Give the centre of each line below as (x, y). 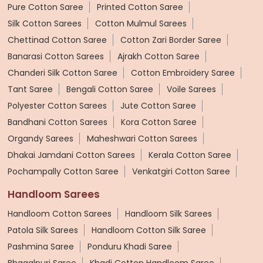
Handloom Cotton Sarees (60, 213)
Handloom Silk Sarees (168, 213)
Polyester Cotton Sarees (57, 105)
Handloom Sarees (54, 194)
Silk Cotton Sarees (45, 23)
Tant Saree (30, 89)
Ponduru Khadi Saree (130, 246)
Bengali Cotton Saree (110, 89)
